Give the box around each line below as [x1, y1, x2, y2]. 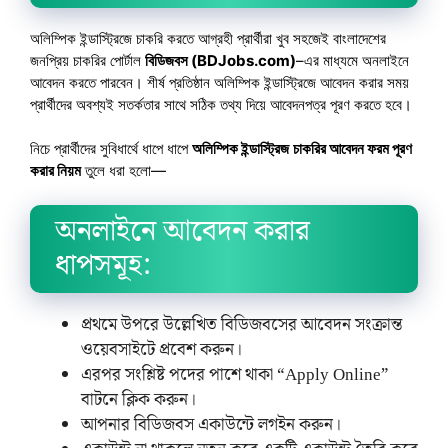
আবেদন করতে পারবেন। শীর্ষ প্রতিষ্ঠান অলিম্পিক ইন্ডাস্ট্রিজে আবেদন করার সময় [30, 72, 409, 92]
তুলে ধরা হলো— [81, 161, 166, 181]
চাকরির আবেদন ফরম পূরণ [293, 139, 412, 159]
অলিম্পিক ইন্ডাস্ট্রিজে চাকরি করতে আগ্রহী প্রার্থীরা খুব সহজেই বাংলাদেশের [30, 28, 386, 48]
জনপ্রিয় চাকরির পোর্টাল [30, 50, 145, 70]
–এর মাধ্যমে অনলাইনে [296, 50, 409, 70]
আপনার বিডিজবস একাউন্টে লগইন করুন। [81, 410, 341, 439]
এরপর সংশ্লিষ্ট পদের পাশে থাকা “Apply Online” [81, 360, 389, 389]
